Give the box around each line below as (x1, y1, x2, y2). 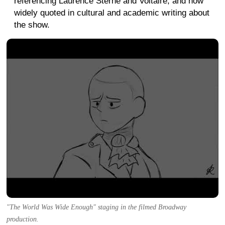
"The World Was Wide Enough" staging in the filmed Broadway (7, 203, 186, 211)
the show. (14, 20, 50, 30)
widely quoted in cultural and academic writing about (14, 8, 209, 18)
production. (7, 215, 39, 223)
